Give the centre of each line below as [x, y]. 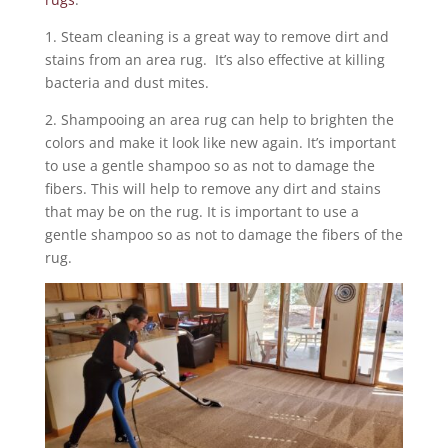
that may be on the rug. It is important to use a [201, 211]
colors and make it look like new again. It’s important [220, 142]
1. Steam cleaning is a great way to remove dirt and [216, 36]
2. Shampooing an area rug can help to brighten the [219, 119]
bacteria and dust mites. [126, 82]
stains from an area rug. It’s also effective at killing [214, 59]
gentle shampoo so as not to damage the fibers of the [223, 234]
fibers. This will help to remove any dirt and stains [212, 188]
